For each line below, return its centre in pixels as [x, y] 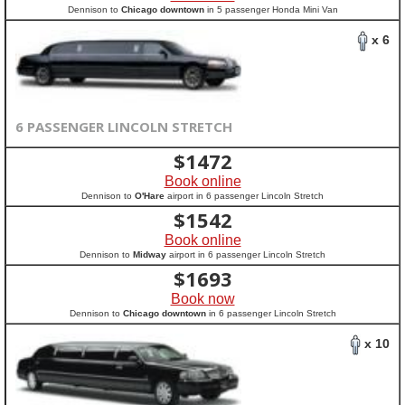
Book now [202, 299]
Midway [150, 254]
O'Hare [150, 196]
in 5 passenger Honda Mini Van [271, 9]
